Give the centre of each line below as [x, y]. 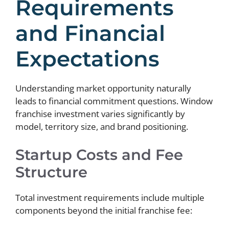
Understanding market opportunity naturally [103, 88]
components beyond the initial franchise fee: [104, 210]
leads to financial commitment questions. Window [114, 101]
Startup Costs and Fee [99, 154]
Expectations [87, 59]
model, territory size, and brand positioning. [102, 127]
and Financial [90, 33]
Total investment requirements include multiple [110, 197]
